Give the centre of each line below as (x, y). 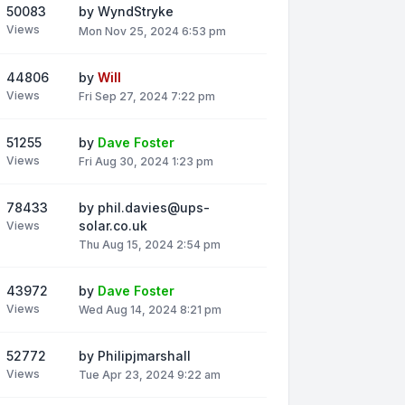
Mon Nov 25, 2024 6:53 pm (152, 31)
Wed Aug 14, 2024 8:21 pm (150, 310)
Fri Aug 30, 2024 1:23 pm (146, 161)
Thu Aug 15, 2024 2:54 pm (150, 245)
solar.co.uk (113, 225)
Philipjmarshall (144, 356)
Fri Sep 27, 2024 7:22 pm (147, 96)
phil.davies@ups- (154, 207)
